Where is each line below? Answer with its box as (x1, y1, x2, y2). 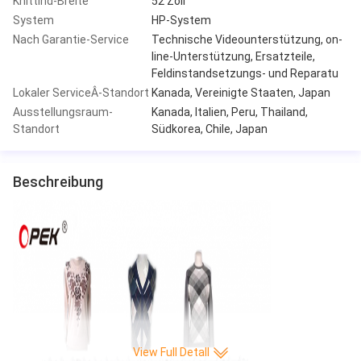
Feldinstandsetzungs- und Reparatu (151, 66, 338, 80)
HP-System (151, 13, 211, 27)
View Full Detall (132, 346, 210, 359)
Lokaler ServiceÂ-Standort (13, 85, 149, 99)
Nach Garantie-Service (13, 32, 129, 46)
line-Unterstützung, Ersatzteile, (151, 49, 315, 63)
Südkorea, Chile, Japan (151, 122, 268, 135)
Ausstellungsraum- (13, 105, 113, 118)
